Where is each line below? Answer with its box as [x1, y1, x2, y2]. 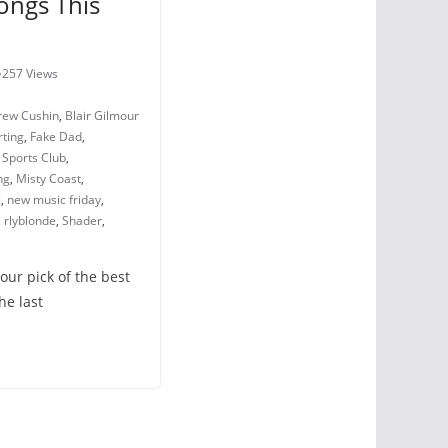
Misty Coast [16, 170, 81, 187]
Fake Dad [30, 128, 82, 145]
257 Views [2, 65, 58, 82]
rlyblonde [4, 212, 56, 229]
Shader [62, 212, 102, 229]
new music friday [7, 191, 101, 208]
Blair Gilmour [65, 107, 139, 124]
